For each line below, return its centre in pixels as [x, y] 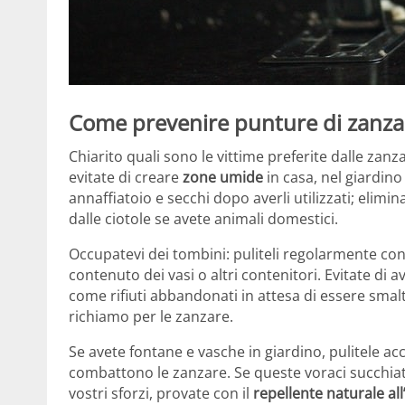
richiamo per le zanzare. [151, 317]
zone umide [223, 178]
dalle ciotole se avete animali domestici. [203, 219]
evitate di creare [126, 178]
